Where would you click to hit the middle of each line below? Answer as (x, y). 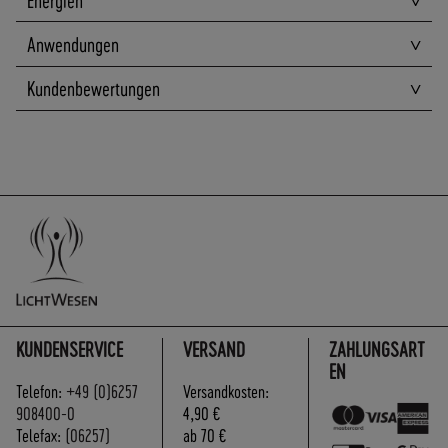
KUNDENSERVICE (69, 348)
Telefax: (40, 434)
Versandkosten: (226, 390)
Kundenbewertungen (93, 88)
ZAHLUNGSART (377, 348)
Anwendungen (72, 43)
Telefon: (41, 390)
